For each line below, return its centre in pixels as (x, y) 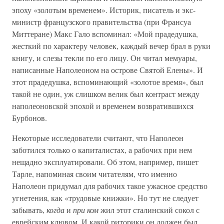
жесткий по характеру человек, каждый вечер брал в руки (111, 46)
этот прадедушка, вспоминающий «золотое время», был (108, 82)
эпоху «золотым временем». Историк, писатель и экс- (104, 10)
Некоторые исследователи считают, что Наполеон (98, 138)
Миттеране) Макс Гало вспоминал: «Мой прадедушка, (105, 34)
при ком (87, 210)
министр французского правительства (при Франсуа (101, 22)
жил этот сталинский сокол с (150, 210)
